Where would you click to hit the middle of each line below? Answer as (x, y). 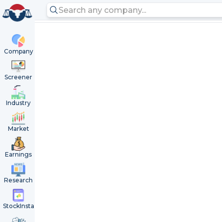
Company (18, 51)
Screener (18, 77)
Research (18, 180)
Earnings (18, 154)
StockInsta (18, 206)
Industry (18, 103)
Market (18, 129)
